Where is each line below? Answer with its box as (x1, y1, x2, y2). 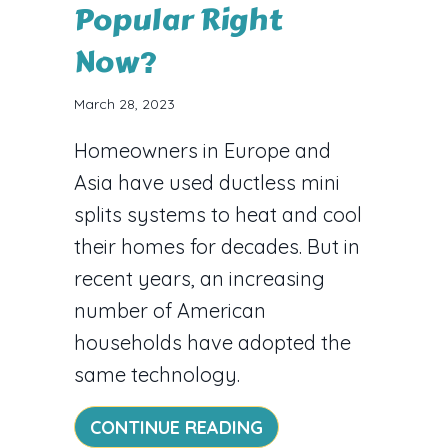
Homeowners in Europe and (74, 137, 331, 163)
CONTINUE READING (90, 415, 263, 439)
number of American (74, 297, 266, 323)
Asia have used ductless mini (74, 169, 340, 195)
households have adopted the (74, 329, 351, 355)
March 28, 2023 (74, 94, 175, 113)
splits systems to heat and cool (74, 201, 362, 227)
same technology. (74, 361, 240, 387)
